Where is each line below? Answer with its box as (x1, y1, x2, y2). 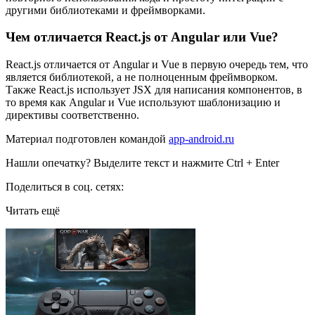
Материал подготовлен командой (6, 132, 169, 145)
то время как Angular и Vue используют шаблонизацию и (6, 96, 281, 108)
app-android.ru (169, 132, 234, 145)
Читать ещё (6, 204, 60, 217)
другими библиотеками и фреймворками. (6, 4, 205, 16)
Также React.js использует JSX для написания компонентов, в (6, 83, 302, 96)
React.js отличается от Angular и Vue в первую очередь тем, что (6, 58, 308, 70)
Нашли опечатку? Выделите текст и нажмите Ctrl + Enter (6, 156, 279, 169)
